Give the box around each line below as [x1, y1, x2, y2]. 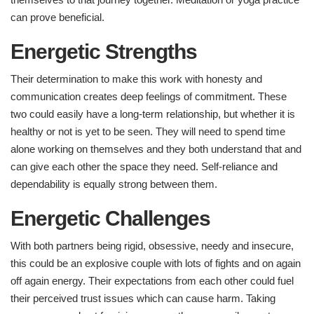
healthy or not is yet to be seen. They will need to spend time [11, 125, 285, 138]
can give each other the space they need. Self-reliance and [11, 161, 278, 173]
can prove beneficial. [11, 11, 104, 24]
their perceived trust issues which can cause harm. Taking [11, 292, 275, 305]
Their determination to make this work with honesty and [11, 73, 262, 86]
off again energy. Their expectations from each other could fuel [11, 275, 294, 287]
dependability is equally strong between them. [11, 178, 217, 191]
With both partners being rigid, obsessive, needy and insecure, [11, 240, 294, 252]
